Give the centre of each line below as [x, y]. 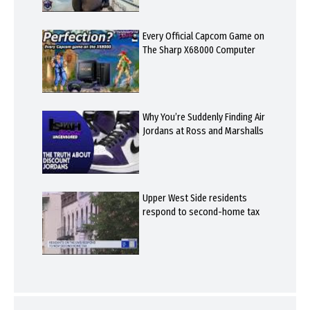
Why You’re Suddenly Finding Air [203, 117]
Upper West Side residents [194, 198]
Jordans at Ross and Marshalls [203, 131]
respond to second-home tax [201, 212]
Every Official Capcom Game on [203, 36]
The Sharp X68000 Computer [199, 50]
